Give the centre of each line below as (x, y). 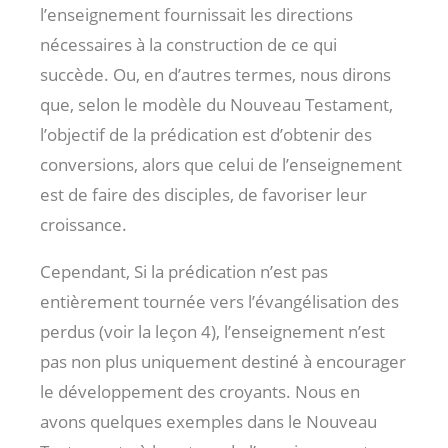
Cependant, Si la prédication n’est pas (184, 271)
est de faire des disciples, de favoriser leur (203, 194)
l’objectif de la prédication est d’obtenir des (206, 134)
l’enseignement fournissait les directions (196, 14)
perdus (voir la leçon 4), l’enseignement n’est (212, 331)
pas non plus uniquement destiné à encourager (223, 361)
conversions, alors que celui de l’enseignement (221, 164)
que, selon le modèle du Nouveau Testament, (216, 104)
